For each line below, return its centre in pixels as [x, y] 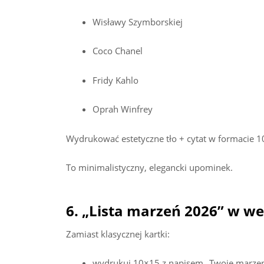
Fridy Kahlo [115, 80]
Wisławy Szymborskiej [138, 22]
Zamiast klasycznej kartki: [118, 234]
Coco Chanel [118, 51]
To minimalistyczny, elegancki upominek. [149, 168]
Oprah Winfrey [123, 109]
